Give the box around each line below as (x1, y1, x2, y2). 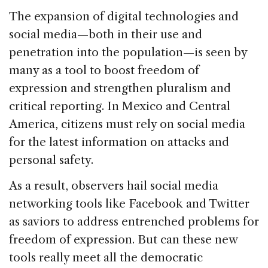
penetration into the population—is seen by (9, 45, 247, 59)
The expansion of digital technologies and (9, 9, 239, 23)
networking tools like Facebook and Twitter (9, 196, 249, 211)
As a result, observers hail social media (9, 178, 218, 193)
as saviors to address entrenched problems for (9, 214, 259, 229)
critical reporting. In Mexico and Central (9, 99, 230, 113)
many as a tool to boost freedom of (9, 63, 199, 77)
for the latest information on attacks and (9, 135, 229, 149)
